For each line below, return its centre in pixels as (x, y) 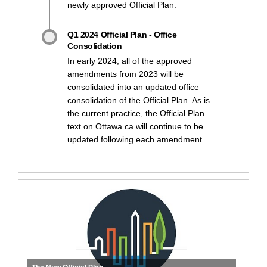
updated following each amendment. (136, 139)
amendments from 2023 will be (125, 74)
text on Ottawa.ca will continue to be (135, 126)
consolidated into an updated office (133, 87)
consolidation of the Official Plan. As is (139, 100)
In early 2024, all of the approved (130, 60)
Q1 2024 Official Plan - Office (122, 34)
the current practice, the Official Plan (136, 113)
